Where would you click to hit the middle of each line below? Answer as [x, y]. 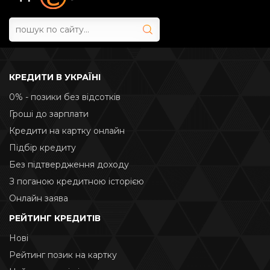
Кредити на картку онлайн [67, 131]
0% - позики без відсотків [65, 97]
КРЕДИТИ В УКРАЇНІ [55, 77]
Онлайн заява [39, 198]
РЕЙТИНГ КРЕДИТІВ [55, 218]
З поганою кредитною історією [77, 181]
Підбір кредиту [42, 148]
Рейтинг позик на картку [63, 255]
